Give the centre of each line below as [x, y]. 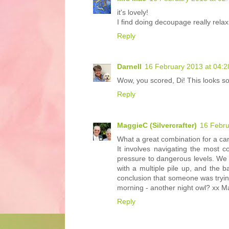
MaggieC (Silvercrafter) [157, 125]
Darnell [129, 67]
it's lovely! [133, 12]
